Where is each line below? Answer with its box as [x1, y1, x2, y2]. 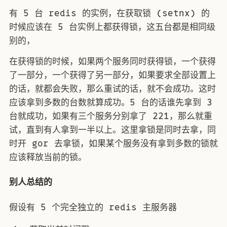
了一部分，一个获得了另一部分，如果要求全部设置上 [9, 68, 216, 82]
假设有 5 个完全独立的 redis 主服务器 [9, 200, 177, 214]
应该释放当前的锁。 [9, 150, 87, 164]
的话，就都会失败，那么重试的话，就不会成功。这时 [9, 82, 216, 95]
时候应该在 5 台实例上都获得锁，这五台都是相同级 [9, 20, 215, 34]
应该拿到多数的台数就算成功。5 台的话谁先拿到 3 [9, 95, 212, 109]
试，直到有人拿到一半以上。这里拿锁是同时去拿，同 [9, 123, 216, 136]
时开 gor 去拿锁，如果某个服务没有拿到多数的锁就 [9, 136, 218, 150]
